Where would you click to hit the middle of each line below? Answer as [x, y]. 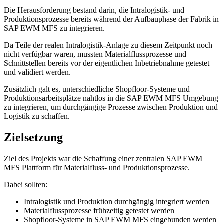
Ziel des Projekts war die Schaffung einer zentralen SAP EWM [103, 158]
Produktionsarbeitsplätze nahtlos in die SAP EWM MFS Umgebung [111, 98]
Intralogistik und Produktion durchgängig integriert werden [117, 201]
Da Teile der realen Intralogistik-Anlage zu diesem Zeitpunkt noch [108, 45]
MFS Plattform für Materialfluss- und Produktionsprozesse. [97, 167]
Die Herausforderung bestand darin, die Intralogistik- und [94, 10]
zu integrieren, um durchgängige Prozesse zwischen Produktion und [111, 107]
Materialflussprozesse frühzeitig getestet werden [99, 210]
